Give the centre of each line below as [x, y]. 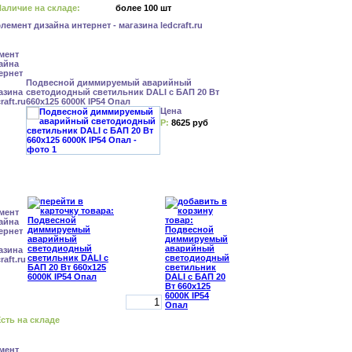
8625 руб [190, 123]
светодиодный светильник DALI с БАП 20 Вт [123, 92]
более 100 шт [143, 8]
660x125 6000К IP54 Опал [78, 101]
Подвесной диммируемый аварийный [109, 82]
